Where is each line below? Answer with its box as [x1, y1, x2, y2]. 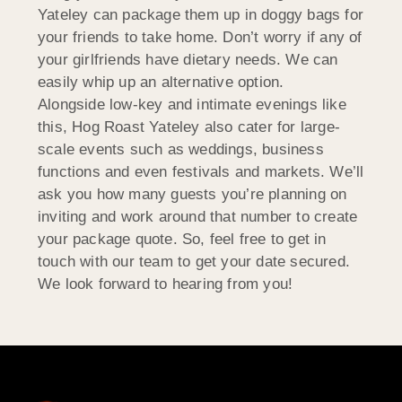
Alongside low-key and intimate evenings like [38, 95, 346, 113]
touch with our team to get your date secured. [38, 252, 351, 270]
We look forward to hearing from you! [38, 275, 293, 293]
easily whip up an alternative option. [38, 73, 284, 91]
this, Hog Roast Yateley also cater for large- [38, 118, 341, 135]
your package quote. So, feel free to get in [38, 230, 327, 248]
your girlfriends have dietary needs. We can [38, 50, 338, 68]
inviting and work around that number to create [38, 207, 358, 225]
